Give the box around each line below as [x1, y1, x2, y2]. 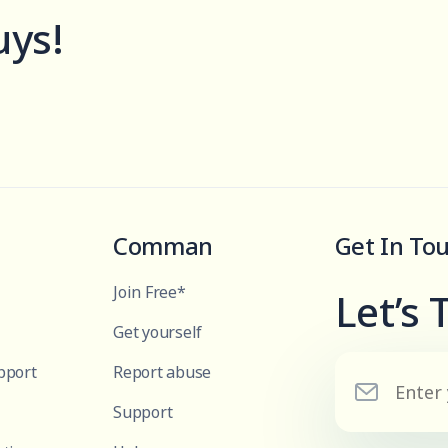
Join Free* [113, 280, 186, 303]
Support [113, 400, 173, 423]
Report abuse [113, 360, 212, 383]
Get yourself [113, 320, 203, 343]
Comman [113, 228, 213, 262]
